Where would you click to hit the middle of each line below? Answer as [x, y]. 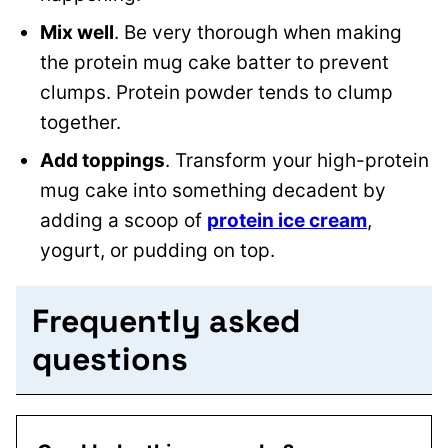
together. [83, 123]
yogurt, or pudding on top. [160, 251]
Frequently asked [166, 321]
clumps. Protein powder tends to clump [216, 93]
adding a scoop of [123, 221]
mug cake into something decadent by [213, 191]
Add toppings [102, 161]
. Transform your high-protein [297, 161]
